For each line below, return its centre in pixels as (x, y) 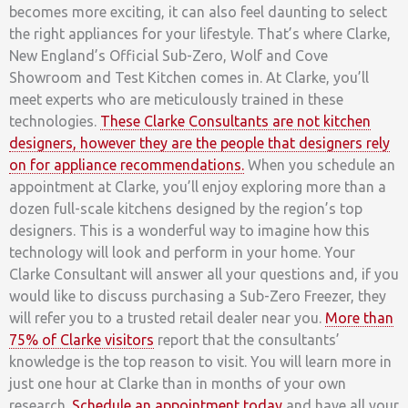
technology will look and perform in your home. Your (182, 252)
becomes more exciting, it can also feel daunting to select (198, 11)
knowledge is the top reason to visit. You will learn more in (200, 361)
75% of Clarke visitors (82, 339)
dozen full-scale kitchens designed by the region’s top (186, 208)
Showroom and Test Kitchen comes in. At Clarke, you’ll (189, 77)
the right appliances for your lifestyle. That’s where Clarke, (200, 33)
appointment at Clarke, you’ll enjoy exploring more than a (198, 186)
